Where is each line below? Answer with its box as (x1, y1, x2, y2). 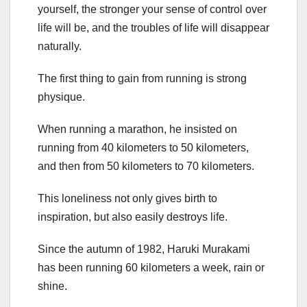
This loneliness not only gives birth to (38, 193, 217, 205)
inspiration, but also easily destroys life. (38, 211, 228, 223)
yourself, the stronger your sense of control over (38, 3, 267, 16)
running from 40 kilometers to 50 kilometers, (38, 142, 249, 154)
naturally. (38, 40, 82, 53)
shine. (38, 280, 67, 293)
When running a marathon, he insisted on (38, 123, 237, 136)
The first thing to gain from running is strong (38, 73, 247, 85)
